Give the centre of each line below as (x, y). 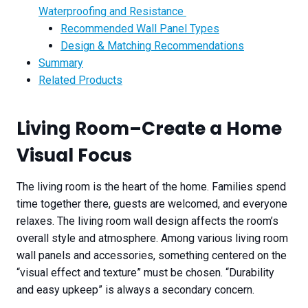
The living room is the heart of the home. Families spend (151, 187)
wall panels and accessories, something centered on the (152, 256)
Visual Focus (74, 156)
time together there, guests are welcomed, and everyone (152, 204)
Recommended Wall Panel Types (140, 29)
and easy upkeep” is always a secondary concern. (135, 290)
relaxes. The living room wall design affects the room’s (147, 221)
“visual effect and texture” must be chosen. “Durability (145, 273)
